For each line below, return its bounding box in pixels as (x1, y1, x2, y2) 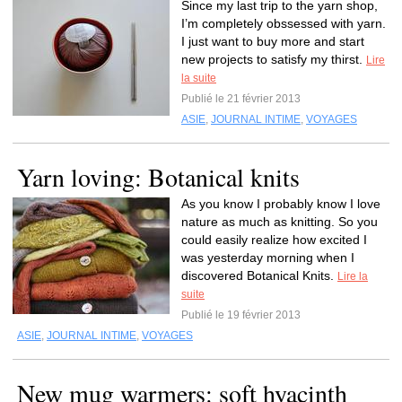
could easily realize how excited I (181, 232, 367, 247)
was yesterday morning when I (181, 250, 354, 265)
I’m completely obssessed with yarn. (181, 16, 386, 31)
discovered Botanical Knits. (181, 268, 337, 283)
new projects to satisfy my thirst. (181, 52, 366, 66)
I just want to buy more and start (181, 34, 364, 48)
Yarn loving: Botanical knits (17, 160, 300, 194)
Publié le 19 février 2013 (181, 309, 301, 321)
